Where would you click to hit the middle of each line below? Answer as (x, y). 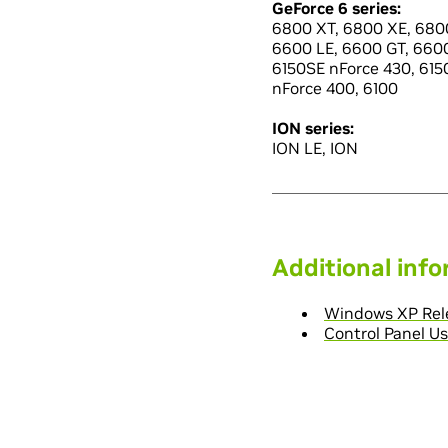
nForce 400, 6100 (335, 88)
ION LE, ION (315, 148)
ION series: (313, 128)
